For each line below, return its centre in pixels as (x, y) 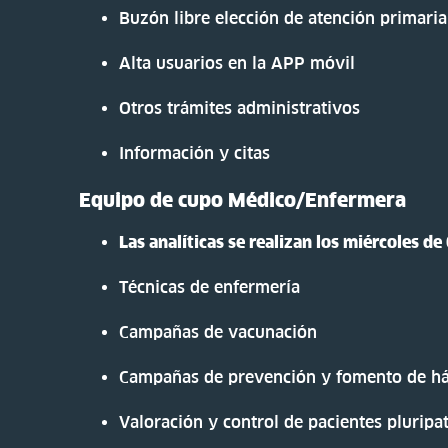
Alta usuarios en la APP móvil (237, 62)
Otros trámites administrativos (240, 107)
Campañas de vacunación (218, 331)
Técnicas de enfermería (210, 286)
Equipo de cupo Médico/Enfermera (243, 199)
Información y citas (195, 152)
